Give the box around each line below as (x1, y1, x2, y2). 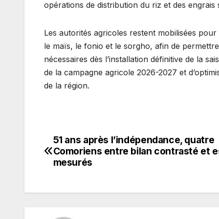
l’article (44, 174, 96, 194)
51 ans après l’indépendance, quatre (53, 133, 215, 146)
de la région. (44, 80, 89, 90)
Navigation (44, 134, 125, 153)
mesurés (53, 156, 92, 168)
